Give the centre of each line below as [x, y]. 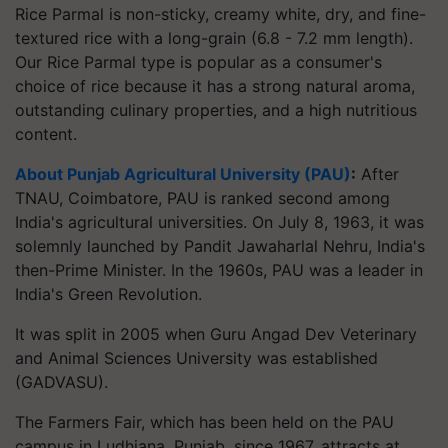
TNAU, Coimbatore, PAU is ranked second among [202, 198]
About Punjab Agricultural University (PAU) [183, 174]
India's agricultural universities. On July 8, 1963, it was [219, 222]
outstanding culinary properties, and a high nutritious [216, 110]
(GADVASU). [61, 382]
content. [46, 134]
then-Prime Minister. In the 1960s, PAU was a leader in [219, 270]
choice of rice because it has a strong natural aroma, [215, 86]
